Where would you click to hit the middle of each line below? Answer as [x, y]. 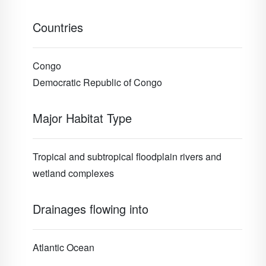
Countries [58, 27]
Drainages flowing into [91, 209]
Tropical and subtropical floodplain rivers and [127, 156]
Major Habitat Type [82, 118]
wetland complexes [73, 173]
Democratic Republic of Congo [97, 82]
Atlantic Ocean [64, 247]
